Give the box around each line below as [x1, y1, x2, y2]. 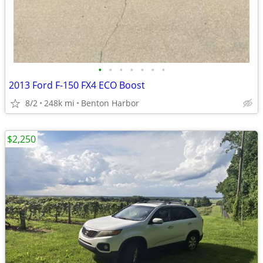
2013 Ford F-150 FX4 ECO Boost [9, 79, 145, 92]
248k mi [44, 97, 75, 109]
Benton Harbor [81, 97, 139, 109]
